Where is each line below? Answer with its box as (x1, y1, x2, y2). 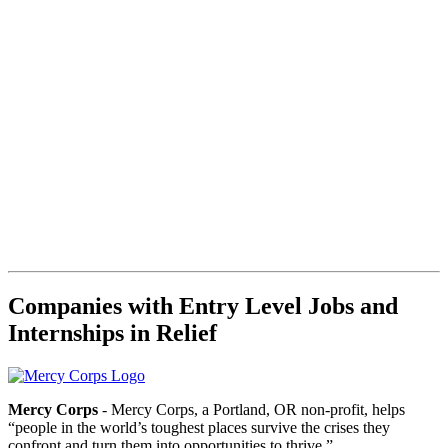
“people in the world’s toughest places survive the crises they (8, 418, 390, 436)
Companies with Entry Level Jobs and (8, 292, 398, 319)
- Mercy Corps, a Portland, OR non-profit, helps (98, 400, 405, 418)
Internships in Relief (8, 319, 217, 346)
